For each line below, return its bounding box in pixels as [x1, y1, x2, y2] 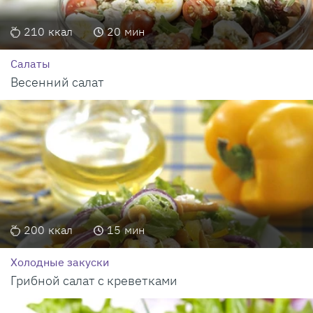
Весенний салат [10, 74, 104, 91]
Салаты [10, 57, 50, 71]
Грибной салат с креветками [10, 272, 177, 289]
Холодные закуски [10, 255, 109, 270]
